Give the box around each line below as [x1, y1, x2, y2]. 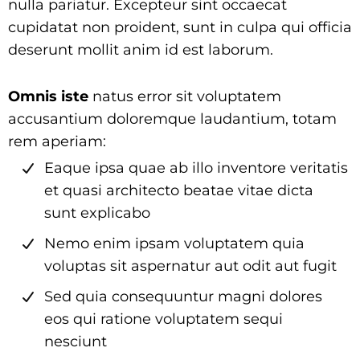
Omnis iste [8, 88, 88, 105]
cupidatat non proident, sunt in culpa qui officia [8, 18, 352, 36]
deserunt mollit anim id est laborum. [8, 41, 273, 59]
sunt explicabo [44, 204, 150, 222]
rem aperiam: [8, 133, 106, 150]
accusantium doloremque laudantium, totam [8, 110, 337, 128]
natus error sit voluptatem [88, 88, 281, 105]
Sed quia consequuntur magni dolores [44, 288, 322, 305]
